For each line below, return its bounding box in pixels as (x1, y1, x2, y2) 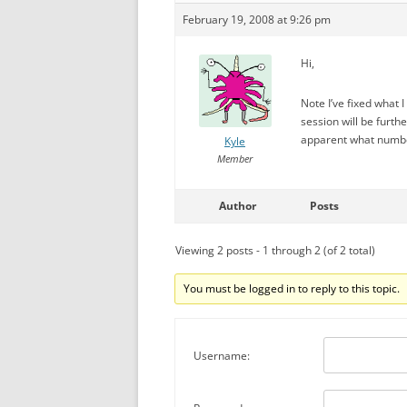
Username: (194, 348, 250, 363)
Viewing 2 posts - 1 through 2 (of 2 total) (175, 243, 375, 258)
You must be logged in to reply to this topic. (184, 281, 401, 296)
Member (217, 152, 253, 165)
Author (218, 198, 256, 213)
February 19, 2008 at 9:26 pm (183, 12, 331, 27)
